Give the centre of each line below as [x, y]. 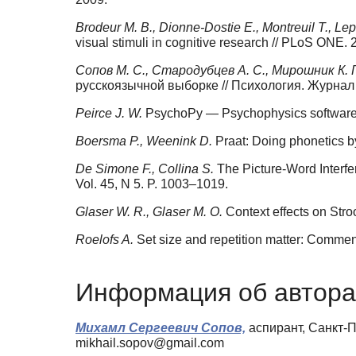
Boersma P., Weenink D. [145, 141]
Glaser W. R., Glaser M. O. [151, 212]
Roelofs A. [106, 240]
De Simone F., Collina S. [146, 169]
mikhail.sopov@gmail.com [150, 342]
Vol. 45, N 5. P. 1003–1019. [152, 184]
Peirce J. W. [110, 114]
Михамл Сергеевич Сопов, [161, 327]
